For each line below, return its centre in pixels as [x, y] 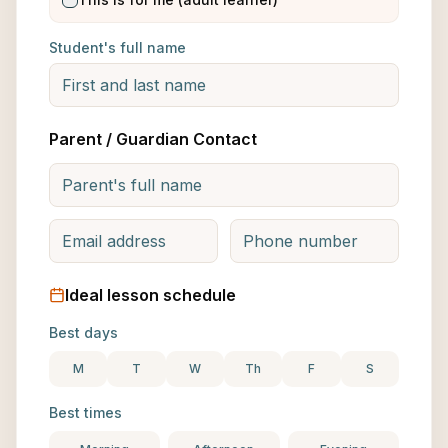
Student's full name [117, 47]
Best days [83, 332]
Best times [85, 412]
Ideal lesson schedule [150, 295]
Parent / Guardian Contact [153, 139]
